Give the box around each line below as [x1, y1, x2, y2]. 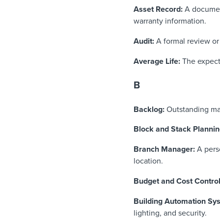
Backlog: [134, 104, 166, 114]
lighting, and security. [134, 208, 207, 218]
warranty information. [134, 16, 206, 27]
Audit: [134, 36, 154, 47]
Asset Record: [134, 4, 183, 15]
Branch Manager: [134, 144, 197, 155]
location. [134, 156, 163, 166]
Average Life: [134, 56, 180, 66]
